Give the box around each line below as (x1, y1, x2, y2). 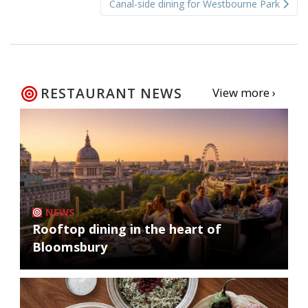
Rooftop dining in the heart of (32, 221, 221, 238)
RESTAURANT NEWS (41, 84, 182, 103)
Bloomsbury (32, 239, 107, 256)
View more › (212, 85, 276, 101)
